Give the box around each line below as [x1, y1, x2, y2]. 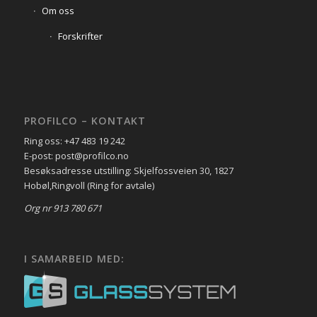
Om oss [41, 4, 74, 18]
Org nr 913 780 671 [23, 201, 102, 214]
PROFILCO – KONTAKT [23, 113, 146, 127]
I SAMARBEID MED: [23, 251, 125, 265]
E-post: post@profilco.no [23, 149, 129, 162]
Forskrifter [57, 30, 103, 43]
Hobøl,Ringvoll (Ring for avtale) [23, 178, 154, 192]
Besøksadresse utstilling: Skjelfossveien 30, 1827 [23, 163, 234, 177]
